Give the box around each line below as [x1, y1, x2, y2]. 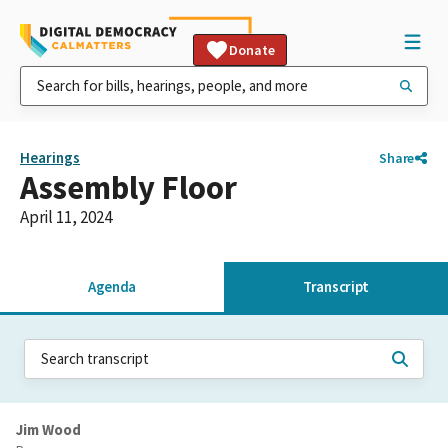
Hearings [20, 148, 80, 167]
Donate [229, 41, 275, 59]
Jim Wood [16, 420, 81, 439]
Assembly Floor [20, 167, 237, 208]
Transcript [303, 277, 369, 296]
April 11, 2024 [20, 206, 112, 228]
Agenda [87, 277, 137, 296]
